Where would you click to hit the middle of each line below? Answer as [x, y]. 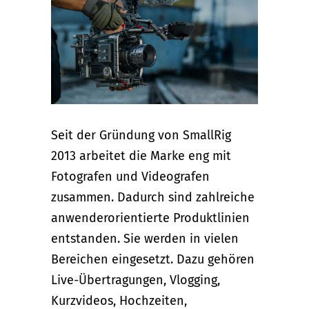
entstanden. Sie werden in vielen [145, 238]
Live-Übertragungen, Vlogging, [136, 280]
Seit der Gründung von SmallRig [141, 135]
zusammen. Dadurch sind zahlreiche [153, 197]
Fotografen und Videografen [130, 176]
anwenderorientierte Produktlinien [150, 218]
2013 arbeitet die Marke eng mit [141, 156]
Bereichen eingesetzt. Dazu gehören [153, 259]
